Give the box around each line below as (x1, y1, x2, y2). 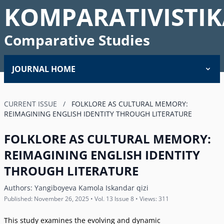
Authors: (4, 183, 34, 192)
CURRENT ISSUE (4, 99, 57, 108)
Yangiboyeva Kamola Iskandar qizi (34, 183, 148, 192)
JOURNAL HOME (12, 63, 75, 74)
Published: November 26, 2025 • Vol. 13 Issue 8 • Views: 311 (4, 194, 169, 203)
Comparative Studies (4, 30, 150, 49)
